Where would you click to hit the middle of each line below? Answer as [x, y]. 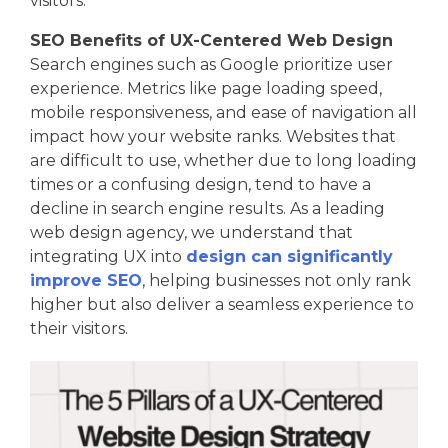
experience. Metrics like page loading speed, [206, 88]
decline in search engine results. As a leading [207, 208]
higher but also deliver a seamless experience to [222, 304]
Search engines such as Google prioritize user [211, 64]
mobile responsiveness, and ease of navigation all [223, 112]
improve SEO [86, 280]
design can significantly [289, 256]
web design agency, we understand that [191, 232]
